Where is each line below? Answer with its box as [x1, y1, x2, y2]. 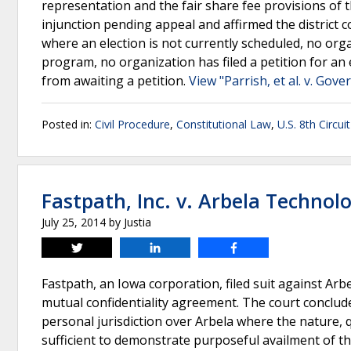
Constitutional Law [176, 117, 271, 132]
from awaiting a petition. [42, 72, 189, 89]
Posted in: [42, 117, 95, 132]
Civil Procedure [95, 117, 170, 132]
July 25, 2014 [42, 215, 106, 230]
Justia [124, 215, 151, 230]
